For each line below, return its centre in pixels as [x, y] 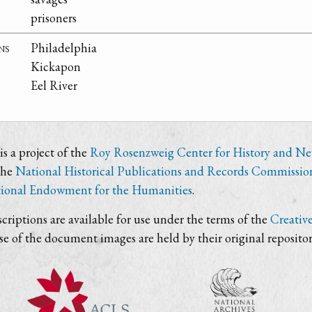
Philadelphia [64, 48]
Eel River [54, 86]
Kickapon [56, 67]
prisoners [54, 18]
